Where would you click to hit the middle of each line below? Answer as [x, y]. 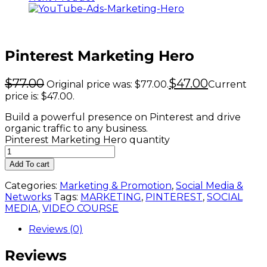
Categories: [32, 185]
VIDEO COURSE [80, 208]
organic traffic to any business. [76, 128]
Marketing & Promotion [116, 185]
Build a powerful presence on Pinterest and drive [123, 117]
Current [227, 84]
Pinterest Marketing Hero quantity [87, 139]
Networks [28, 197]
